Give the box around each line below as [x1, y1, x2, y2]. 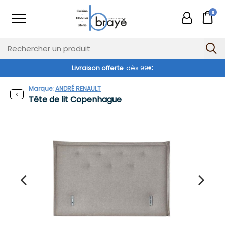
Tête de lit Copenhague [29, 94, 122, 105]
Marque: [29, 84, 55, 93]
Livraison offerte [71, 63, 124, 73]
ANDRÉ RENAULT [55, 84, 101, 93]
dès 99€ [126, 63, 154, 73]
